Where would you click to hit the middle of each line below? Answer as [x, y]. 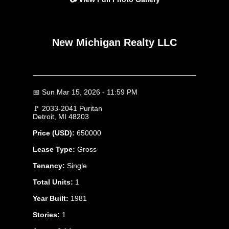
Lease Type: [54, 150]
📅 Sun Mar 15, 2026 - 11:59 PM [85, 92]
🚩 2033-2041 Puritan [67, 109]
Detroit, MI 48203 [61, 117]
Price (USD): [54, 133]
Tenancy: [49, 166]
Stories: [46, 215]
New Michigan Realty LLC [114, 42]
